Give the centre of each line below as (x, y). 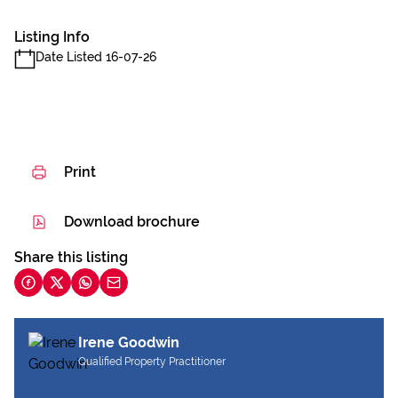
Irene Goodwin (129, 342)
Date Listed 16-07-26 (96, 57)
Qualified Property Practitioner (152, 362)
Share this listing (71, 257)
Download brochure (132, 222)
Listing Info (52, 37)
